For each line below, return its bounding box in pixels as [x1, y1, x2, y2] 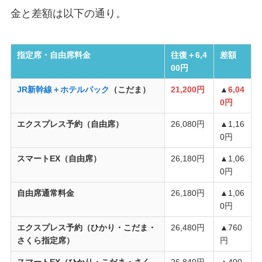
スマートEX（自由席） [17, 154, 102, 164]
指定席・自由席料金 [17, 50, 91, 60]
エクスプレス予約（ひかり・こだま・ [17, 223, 157, 233]
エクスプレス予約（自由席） [17, 119, 124, 129]
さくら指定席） [17, 236, 75, 246]
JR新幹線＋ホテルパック [17, 85, 110, 95]
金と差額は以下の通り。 [10, 8, 126, 20]
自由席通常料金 [17, 188, 75, 198]
